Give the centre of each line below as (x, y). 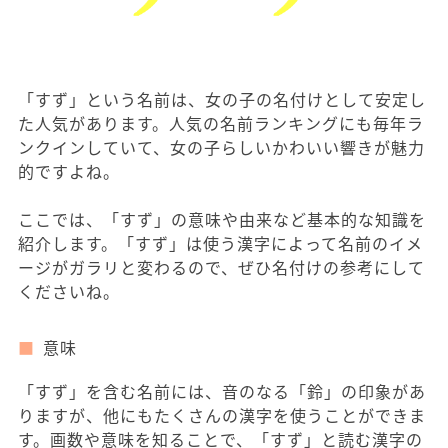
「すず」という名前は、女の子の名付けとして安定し (222, 98)
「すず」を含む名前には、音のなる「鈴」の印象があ (222, 390)
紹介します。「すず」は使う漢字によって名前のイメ (220, 242)
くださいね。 (69, 290)
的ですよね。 (69, 170)
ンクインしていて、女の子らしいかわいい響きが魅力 (221, 146)
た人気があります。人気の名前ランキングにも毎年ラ (221, 122)
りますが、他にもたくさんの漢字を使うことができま (222, 414)
